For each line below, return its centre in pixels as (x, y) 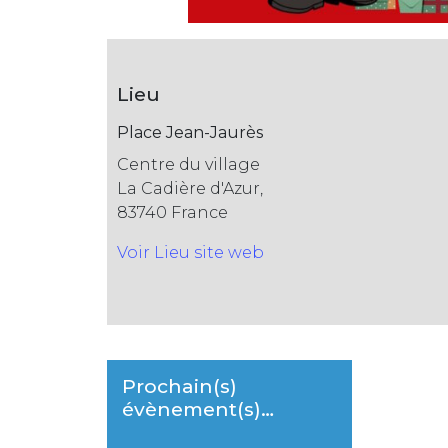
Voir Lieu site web (190, 252)
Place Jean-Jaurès (190, 132)
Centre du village (188, 164)
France (199, 212)
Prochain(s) (179, 385)
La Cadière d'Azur (188, 188)
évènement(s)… (198, 408)
